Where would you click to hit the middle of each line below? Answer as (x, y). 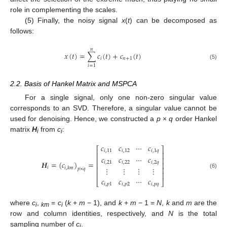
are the (204, 203)
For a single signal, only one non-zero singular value (121, 97)
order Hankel (195, 118)
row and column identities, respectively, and (89, 214)
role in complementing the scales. (64, 10)
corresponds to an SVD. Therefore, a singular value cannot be (113, 108)
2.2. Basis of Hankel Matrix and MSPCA (73, 83)
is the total (195, 214)
